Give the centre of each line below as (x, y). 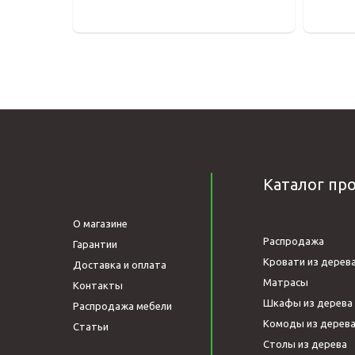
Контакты (98, 285)
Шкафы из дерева (308, 303)
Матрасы (286, 282)
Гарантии (95, 244)
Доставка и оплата (120, 265)
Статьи (91, 326)
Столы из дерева (305, 344)
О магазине (100, 223)
